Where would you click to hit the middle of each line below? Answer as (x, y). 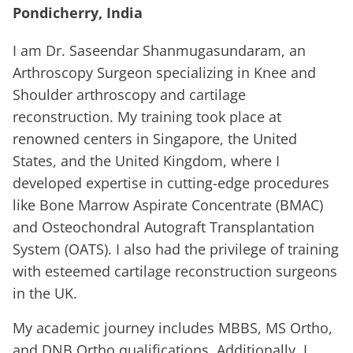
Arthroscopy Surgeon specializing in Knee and (164, 73)
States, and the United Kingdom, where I (146, 161)
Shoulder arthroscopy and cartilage (129, 95)
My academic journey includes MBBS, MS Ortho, (173, 328)
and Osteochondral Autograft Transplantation (163, 227)
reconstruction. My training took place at (147, 117)
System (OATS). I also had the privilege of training (176, 249)
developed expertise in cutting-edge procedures (171, 183)
